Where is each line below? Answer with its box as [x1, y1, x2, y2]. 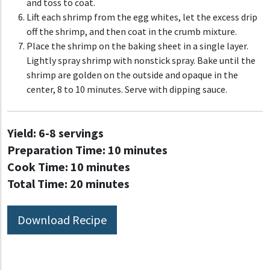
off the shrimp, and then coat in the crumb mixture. [27, 25, 237, 38]
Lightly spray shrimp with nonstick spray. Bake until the [27, 54, 256, 67]
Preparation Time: [7, 142, 105, 158]
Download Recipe [17, 212, 107, 228]
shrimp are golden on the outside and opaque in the [27, 69, 238, 81]
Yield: [7, 125, 36, 141]
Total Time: [7, 176, 67, 192]
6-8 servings [36, 125, 104, 141]
